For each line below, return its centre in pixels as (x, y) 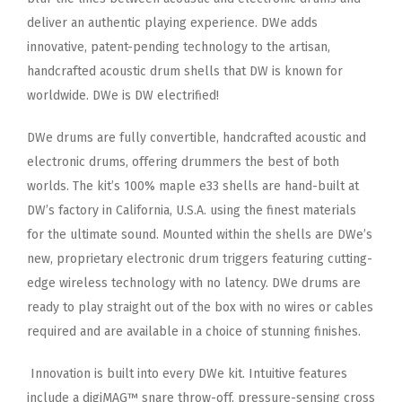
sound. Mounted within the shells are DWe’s (247, 234)
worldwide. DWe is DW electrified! (123, 95)
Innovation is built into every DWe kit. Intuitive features (189, 373)
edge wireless (69, 283)
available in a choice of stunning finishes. (244, 331)
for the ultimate (74, 234)
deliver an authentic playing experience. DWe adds (172, 22)
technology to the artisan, (257, 47)
